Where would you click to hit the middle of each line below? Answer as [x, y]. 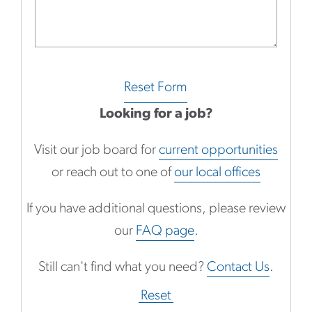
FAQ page [165, 231]
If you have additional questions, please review [156, 209]
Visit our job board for [96, 150]
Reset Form [156, 87]
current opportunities [218, 150]
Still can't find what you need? [123, 267]
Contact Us [238, 267]
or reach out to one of [113, 172]
